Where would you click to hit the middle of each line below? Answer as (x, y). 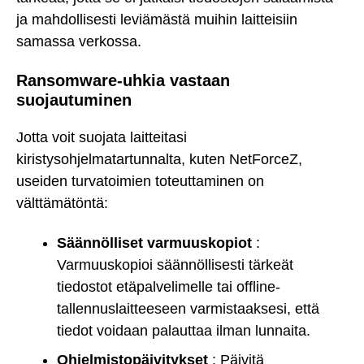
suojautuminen (74, 100)
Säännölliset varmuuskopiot (154, 243)
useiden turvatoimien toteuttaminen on (140, 182)
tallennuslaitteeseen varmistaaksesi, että (188, 308)
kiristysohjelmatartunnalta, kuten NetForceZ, (159, 160)
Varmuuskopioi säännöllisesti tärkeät (175, 264)
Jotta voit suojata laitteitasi (102, 138)
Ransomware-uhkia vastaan (123, 80)
